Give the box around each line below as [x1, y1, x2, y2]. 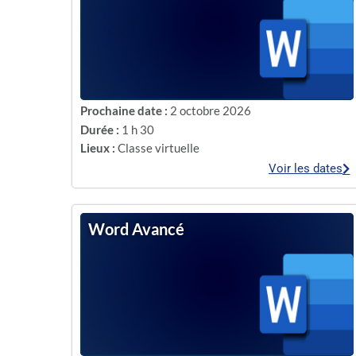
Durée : [79, 122, 119, 137]
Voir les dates [269, 161, 343, 176]
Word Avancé [87, 219, 184, 238]
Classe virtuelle [117, 140, 199, 155]
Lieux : [79, 140, 115, 155]
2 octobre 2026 [169, 103, 251, 118]
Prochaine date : [79, 103, 168, 118]
